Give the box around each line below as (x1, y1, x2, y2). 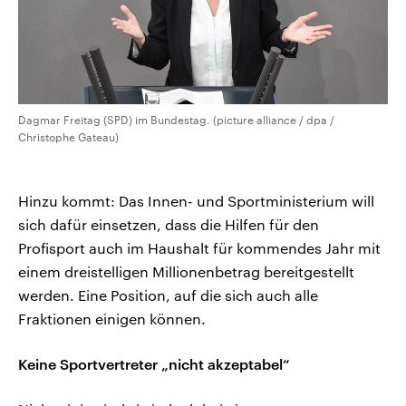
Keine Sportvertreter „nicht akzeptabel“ (18, 354, 290, 372)
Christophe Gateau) (18, 130, 119, 143)
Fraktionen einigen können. (18, 309, 206, 327)
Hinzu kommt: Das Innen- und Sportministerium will (18, 191, 374, 209)
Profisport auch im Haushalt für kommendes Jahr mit (18, 238, 381, 256)
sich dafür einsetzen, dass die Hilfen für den (18, 215, 319, 233)
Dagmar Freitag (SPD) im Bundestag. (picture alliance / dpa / (18, 112, 334, 126)
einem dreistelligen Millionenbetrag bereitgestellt (18, 262, 354, 280)
